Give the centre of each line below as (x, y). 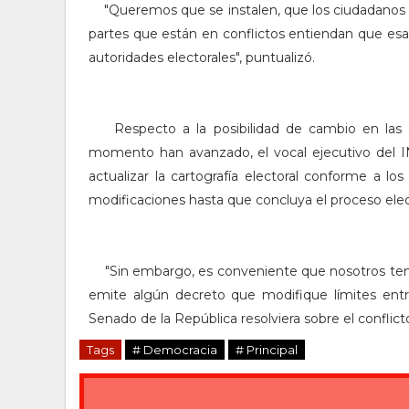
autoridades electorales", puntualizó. (202, 58)
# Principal (267, 350)
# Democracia (175, 350)
